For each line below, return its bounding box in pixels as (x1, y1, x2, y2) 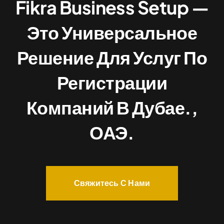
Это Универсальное (26, 20, 197, 43)
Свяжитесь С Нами (73, 177, 150, 188)
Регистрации (56, 70, 167, 93)
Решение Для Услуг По (16, 45, 207, 68)
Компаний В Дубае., (26, 95, 198, 118)
